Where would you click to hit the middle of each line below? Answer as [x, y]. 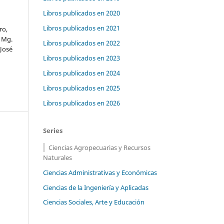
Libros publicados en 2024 [81, 73]
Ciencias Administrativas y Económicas [100, 172]
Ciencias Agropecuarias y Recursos [99, 147]
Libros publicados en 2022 [81, 43]
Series [53, 130]
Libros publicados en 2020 [81, 13]
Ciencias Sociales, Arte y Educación [94, 202]
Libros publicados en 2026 [81, 103]
